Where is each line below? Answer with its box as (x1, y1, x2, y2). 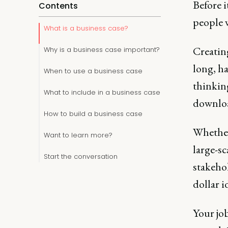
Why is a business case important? (44, 45, 160, 54)
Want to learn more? (44, 130, 112, 140)
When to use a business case (44, 66, 142, 76)
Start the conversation (44, 152, 118, 161)
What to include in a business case (44, 88, 160, 97)
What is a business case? (44, 23, 128, 33)
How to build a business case (44, 109, 142, 119)
